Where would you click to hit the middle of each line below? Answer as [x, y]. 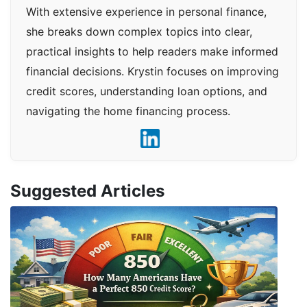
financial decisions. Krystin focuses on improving [152, 71]
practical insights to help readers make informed [152, 51]
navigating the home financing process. [128, 111]
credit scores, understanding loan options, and [147, 91]
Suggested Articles [87, 191]
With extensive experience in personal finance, [146, 12]
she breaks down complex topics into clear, [139, 32]
